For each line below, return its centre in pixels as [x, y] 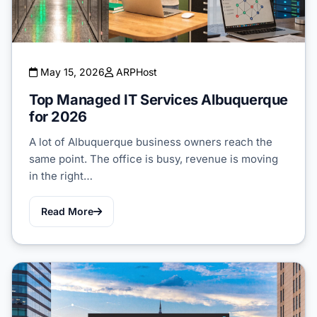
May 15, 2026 [71, 72]
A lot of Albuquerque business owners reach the [151, 142]
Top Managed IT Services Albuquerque [159, 100]
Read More [67, 212]
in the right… [61, 176]
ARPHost [135, 72]
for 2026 [58, 117]
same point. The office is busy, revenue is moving [154, 159]
